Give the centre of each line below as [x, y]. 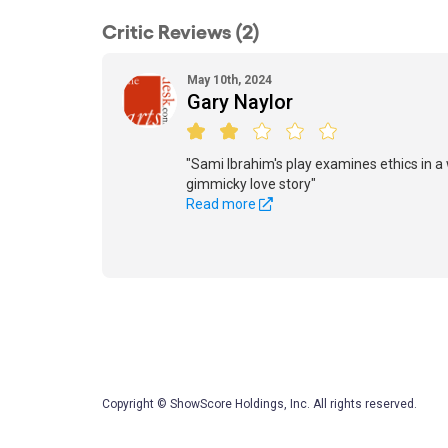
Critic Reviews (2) [181, 30]
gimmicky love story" [251, 184]
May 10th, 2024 [229, 80]
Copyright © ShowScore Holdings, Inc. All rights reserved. [259, 404]
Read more [222, 204]
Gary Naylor [240, 102]
